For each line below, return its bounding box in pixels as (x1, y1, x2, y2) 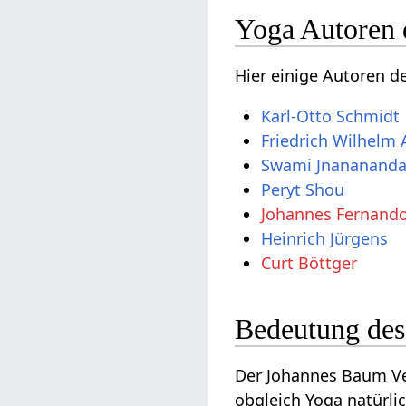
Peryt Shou (261, 179, 345, 201)
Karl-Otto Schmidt (261, 105, 401, 128)
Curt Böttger (261, 252, 358, 275)
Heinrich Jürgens (261, 227, 389, 250)
